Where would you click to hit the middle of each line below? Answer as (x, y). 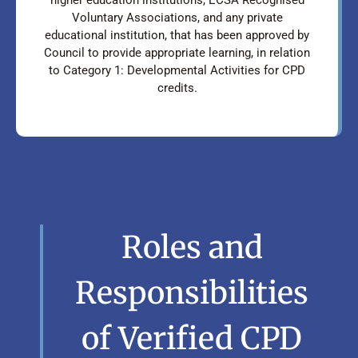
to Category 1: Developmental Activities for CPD (177, 70)
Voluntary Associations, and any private (177, 17)
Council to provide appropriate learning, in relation (177, 52)
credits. (177, 88)
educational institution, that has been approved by (177, 35)
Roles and (192, 247)
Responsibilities (192, 292)
